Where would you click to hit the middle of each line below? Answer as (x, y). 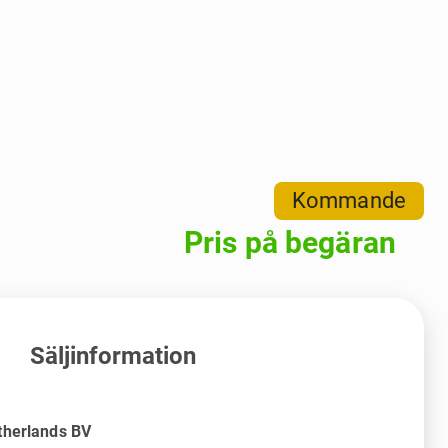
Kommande (348, 200)
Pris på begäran (289, 242)
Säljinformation (112, 355)
